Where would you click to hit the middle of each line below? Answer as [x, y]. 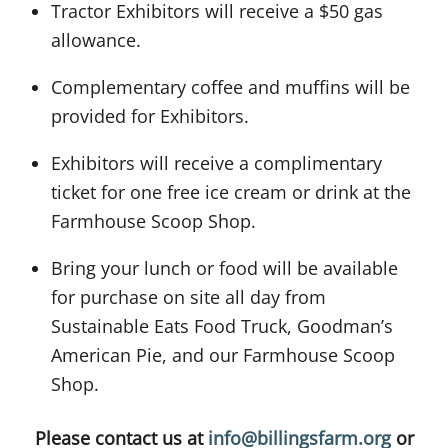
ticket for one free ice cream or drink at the [231, 191]
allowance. [96, 39]
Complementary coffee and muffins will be [231, 86]
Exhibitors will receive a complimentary [217, 162]
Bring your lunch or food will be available [225, 267]
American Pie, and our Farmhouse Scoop [223, 354]
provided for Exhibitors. [150, 115]
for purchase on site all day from [189, 296]
